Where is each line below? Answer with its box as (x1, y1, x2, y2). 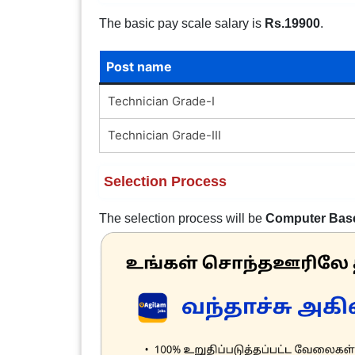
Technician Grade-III (107, 127, 221, 143)
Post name (105, 58, 172, 74)
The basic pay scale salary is (98, 16, 265, 30)
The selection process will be (98, 211, 265, 225)
